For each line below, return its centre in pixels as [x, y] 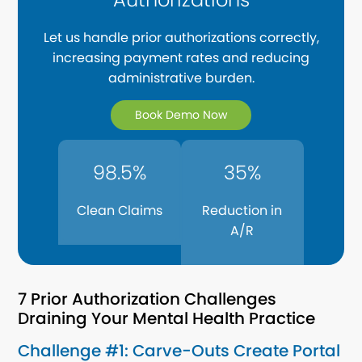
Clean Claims [120, 210]
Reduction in [242, 210]
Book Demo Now [181, 115]
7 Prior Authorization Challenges [147, 299]
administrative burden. [181, 78]
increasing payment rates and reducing [181, 58]
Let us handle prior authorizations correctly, [181, 38]
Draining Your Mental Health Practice [167, 318]
